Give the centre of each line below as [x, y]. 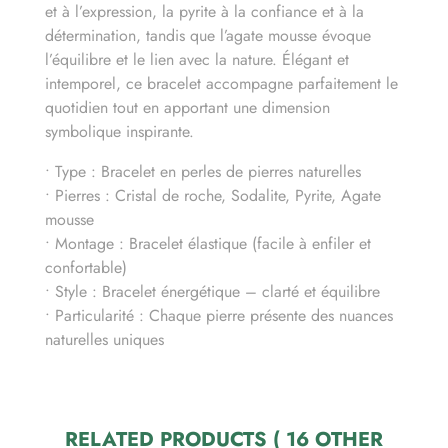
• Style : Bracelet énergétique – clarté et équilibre [212, 292]
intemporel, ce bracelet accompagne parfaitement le [221, 84]
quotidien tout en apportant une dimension [187, 108]
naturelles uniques [104, 340]
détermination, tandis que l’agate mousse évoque [208, 36]
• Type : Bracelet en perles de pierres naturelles [203, 172]
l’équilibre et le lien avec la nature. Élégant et [197, 60]
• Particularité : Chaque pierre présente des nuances [219, 316]
